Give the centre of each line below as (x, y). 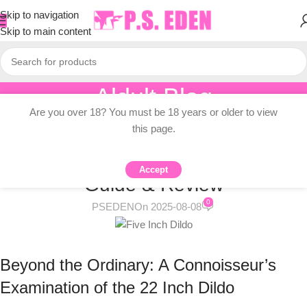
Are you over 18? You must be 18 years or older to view (153, 112)
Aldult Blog (153, 97)
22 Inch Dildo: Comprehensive (153, 158)
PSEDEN (113, 207)
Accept (153, 170)
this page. (153, 128)
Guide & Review (153, 185)
